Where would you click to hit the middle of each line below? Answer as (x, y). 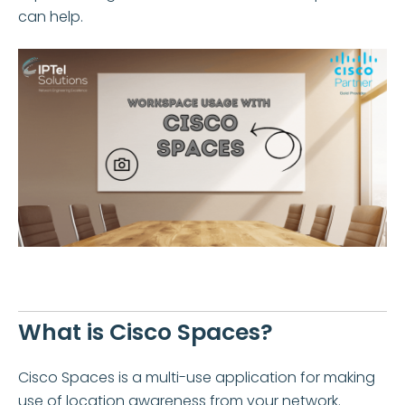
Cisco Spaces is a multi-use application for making (197, 377)
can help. (51, 16)
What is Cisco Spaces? (146, 332)
